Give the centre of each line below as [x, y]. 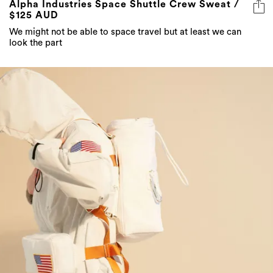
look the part [36, 43]
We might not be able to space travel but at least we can [125, 32]
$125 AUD [34, 15]
